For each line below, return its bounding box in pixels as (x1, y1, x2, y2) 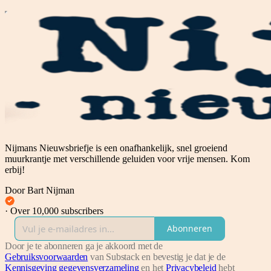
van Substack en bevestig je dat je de (88, 251, 226, 262)
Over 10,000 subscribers (10, 205, 103, 216)
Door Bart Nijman (5, 184, 74, 195)
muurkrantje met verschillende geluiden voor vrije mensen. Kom (5, 153, 250, 164)
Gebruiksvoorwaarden (5, 251, 88, 262)
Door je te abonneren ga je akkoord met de (5, 240, 163, 251)
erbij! (5, 164, 25, 175)
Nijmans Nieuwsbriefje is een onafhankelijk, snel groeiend (5, 142, 227, 153)
